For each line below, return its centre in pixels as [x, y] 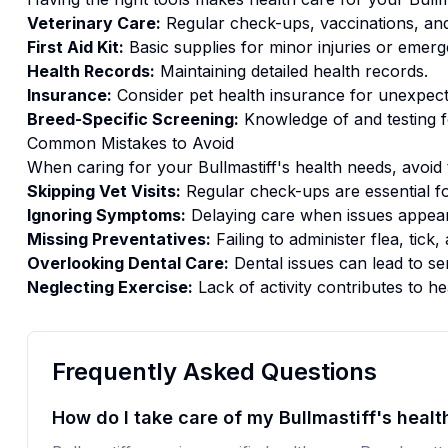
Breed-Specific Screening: [132, 119]
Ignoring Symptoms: [106, 215]
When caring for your [112, 167]
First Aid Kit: [75, 47]
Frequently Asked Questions [214, 371]
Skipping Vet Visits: [103, 191]
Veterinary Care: [93, 23]
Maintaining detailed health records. [291, 71]
